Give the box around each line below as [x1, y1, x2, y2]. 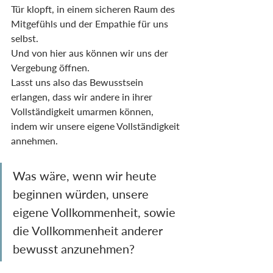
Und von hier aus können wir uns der [11, 47, 171, 59]
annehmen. [11, 135, 58, 147]
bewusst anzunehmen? [13, 241, 135, 257]
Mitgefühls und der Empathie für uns [11, 18, 171, 30]
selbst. [11, 32, 38, 44]
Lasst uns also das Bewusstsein [11, 76, 146, 88]
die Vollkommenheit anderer [13, 223, 166, 238]
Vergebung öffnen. [11, 62, 90, 74]
